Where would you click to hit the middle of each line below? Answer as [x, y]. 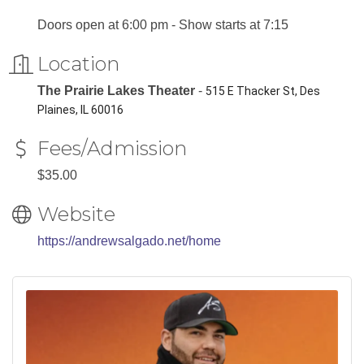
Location [78, 64]
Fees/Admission [112, 148]
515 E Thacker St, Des [263, 91]
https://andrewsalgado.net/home [129, 241]
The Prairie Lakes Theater [116, 91]
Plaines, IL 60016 [80, 110]
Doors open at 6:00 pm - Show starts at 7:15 [163, 25]
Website [76, 214]
